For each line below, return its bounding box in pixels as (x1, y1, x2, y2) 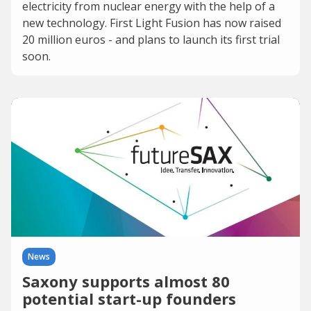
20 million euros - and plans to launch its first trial (22, 32, 280, 47)
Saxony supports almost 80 (22, 271, 230, 292)
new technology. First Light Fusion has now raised (22, 15, 281, 31)
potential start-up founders (22, 288, 236, 309)
